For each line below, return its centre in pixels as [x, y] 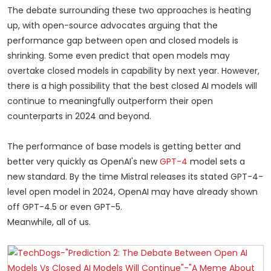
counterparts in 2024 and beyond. [79, 116]
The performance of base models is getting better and [124, 146]
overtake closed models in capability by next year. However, [133, 70]
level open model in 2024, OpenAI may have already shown [132, 191]
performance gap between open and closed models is [123, 40]
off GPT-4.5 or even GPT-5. [65, 207]
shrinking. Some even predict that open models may [119, 55]
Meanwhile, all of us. [49, 222]
